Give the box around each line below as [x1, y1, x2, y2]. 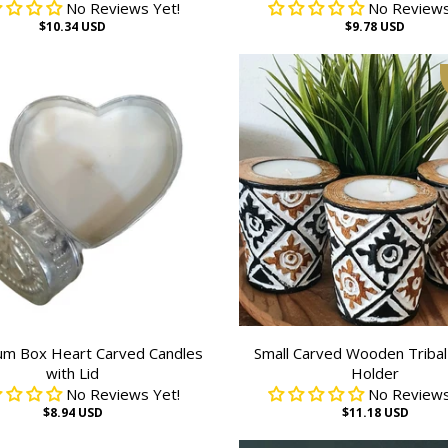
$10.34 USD [39, 18, 107, 35]
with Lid [46, 363, 100, 383]
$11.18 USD [341, 404, 409, 421]
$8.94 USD [42, 404, 103, 421]
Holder [351, 363, 400, 383]
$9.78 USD [345, 18, 406, 35]
